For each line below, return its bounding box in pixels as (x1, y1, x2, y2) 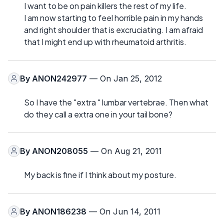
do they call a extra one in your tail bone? (24, 108, 172, 119)
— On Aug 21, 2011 (88, 145, 162, 156)
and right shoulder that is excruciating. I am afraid (24, 24, 203, 35)
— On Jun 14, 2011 (86, 206, 160, 216)
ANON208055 (32, 145, 88, 156)
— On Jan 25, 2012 (87, 73, 162, 83)
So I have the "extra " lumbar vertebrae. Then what (24, 96, 208, 107)
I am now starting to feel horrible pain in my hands (24, 12, 203, 23)
